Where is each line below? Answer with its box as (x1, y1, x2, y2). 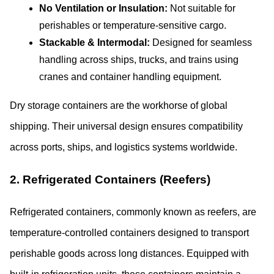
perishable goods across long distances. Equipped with (10, 248, 249, 259)
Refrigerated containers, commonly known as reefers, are (10, 207, 256, 218)
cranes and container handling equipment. (39, 72, 221, 83)
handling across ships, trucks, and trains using (39, 54, 239, 65)
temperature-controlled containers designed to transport (10, 228, 249, 239)
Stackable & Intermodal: (39, 37, 150, 48)
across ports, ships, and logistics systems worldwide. (10, 142, 237, 153)
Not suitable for (168, 3, 235, 14)
